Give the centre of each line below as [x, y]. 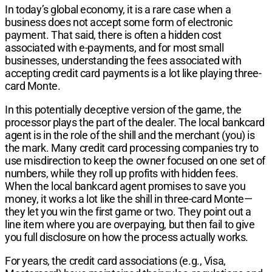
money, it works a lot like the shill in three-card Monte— [129, 199]
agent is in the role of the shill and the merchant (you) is [130, 135]
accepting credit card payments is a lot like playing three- [133, 73]
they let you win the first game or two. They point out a [128, 211]
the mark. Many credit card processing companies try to [132, 148]
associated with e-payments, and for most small [114, 47]
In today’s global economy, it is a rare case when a [118, 9]
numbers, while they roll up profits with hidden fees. [122, 173]
